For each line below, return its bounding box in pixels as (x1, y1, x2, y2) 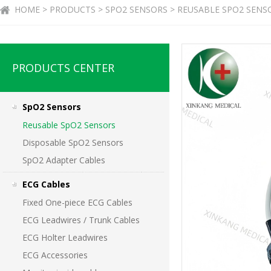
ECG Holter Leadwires (22, 232, 108, 243)
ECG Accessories (22, 249, 88, 261)
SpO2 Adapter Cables (22, 154, 105, 166)
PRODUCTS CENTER (12, 60, 114, 75)
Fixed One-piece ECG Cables (22, 197, 132, 208)
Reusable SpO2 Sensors (22, 119, 116, 131)
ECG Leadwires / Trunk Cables (22, 214, 140, 226)
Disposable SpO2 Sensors (22, 137, 123, 148)
